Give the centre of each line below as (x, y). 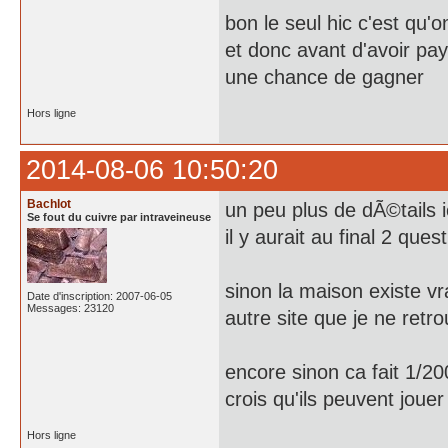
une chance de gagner (324, 77)
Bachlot (49, 204)
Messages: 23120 (70, 308)
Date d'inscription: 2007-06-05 (99, 296)
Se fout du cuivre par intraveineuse (119, 217)
